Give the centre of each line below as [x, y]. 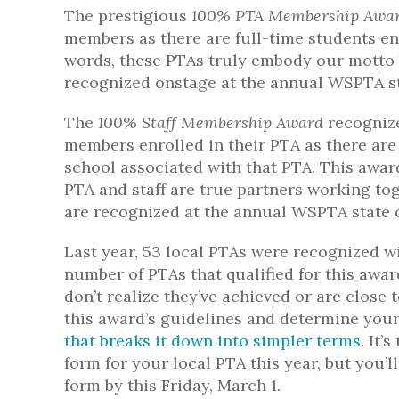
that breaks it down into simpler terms [212, 341]
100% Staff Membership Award [211, 122]
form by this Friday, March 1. [172, 385]
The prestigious [128, 16]
